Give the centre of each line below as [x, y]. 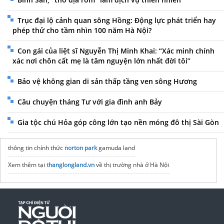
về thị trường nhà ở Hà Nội [132, 165]
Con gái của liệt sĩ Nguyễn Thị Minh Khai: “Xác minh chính [116, 51]
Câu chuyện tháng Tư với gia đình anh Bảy [90, 102]
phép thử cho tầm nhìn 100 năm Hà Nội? [82, 30]
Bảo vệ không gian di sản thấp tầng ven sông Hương [107, 81]
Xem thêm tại [27, 165]
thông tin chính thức [36, 148]
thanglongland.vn [70, 165]
